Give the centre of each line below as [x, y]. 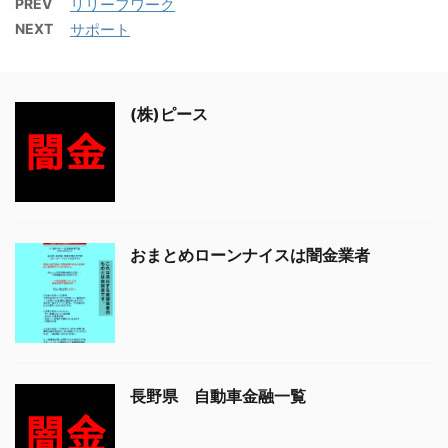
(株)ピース [169, 114]
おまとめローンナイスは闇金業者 [250, 255]
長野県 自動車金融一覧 [218, 396]
